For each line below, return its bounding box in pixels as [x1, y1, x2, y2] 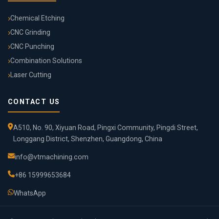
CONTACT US [8, 97, 60, 106]
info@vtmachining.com [15, 153, 88, 161]
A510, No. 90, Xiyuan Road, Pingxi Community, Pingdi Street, [13, 123, 198, 131]
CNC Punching [10, 42, 54, 50]
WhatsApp [14, 189, 46, 197]
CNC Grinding [10, 28, 50, 36]
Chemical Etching [10, 14, 65, 22]
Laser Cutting [10, 70, 51, 79]
